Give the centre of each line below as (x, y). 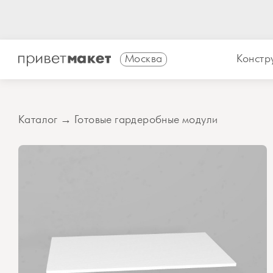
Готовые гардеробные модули (146, 120)
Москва (144, 59)
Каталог (38, 120)
